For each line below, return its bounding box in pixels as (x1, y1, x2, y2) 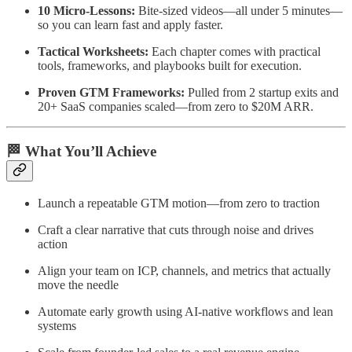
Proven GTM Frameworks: (38, 86, 188, 100)
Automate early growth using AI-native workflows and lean (38, 304, 333, 318)
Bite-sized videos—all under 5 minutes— (138, 4, 343, 18)
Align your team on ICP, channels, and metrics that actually (38, 263, 331, 277)
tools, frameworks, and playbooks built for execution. (38, 59, 302, 73)
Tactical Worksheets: (38, 45, 152, 59)
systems (38, 318, 76, 332)
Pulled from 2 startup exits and (188, 86, 339, 100)
